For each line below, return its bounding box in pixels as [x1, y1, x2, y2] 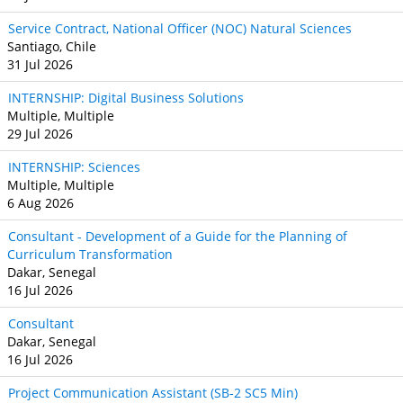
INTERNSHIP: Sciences [8, 157, 140, 175]
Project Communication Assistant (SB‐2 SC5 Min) [8, 383, 298, 401]
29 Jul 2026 [7, 124, 73, 142]
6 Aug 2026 [7, 193, 74, 211]
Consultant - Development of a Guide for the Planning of [8, 227, 347, 245]
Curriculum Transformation [7, 245, 173, 263]
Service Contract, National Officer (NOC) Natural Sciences [8, 19, 352, 37]
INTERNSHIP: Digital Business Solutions [8, 88, 244, 106]
